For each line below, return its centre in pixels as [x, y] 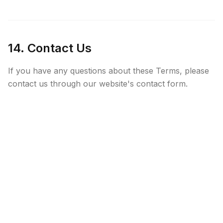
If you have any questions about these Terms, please [109, 71]
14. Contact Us [50, 48]
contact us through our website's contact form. [98, 84]
